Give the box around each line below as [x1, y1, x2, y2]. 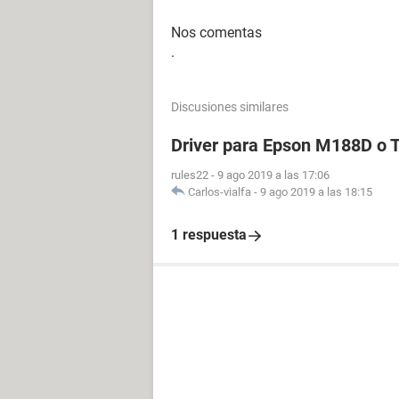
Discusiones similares [171, 100, 289, 114]
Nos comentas [171, 24, 262, 41]
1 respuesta [171, 226, 247, 243]
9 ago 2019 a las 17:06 [217, 168, 330, 182]
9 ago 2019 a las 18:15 [260, 185, 372, 199]
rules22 [171, 168, 208, 182]
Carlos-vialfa [188, 185, 251, 199]
